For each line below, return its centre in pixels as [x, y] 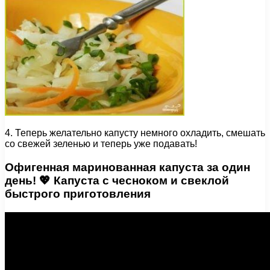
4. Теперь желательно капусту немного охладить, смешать [135, 133]
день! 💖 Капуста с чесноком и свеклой [117, 180]
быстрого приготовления [78, 193]
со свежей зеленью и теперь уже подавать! [101, 144]
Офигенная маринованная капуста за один [127, 167]
